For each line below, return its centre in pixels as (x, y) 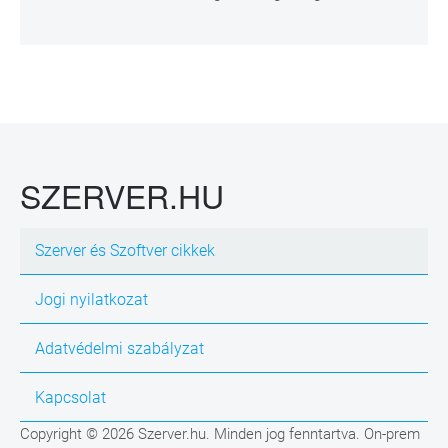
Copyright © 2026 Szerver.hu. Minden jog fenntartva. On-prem (220, 434)
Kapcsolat (70, 398)
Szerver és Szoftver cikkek (125, 251)
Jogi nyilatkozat (91, 300)
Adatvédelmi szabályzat (119, 349)
